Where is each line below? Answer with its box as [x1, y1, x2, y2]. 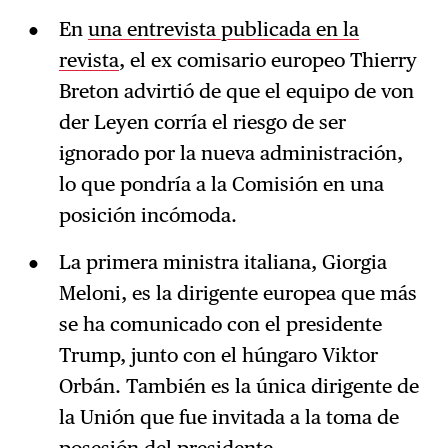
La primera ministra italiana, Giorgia [58, 250, 387, 275]
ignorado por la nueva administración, [58, 141, 403, 166]
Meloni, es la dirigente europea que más [58, 281, 417, 306]
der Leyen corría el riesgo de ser [58, 110, 346, 135]
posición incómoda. [58, 203, 237, 228]
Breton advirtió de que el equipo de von [58, 79, 414, 104]
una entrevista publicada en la [87, 17, 359, 42]
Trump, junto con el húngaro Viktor [58, 343, 378, 368]
